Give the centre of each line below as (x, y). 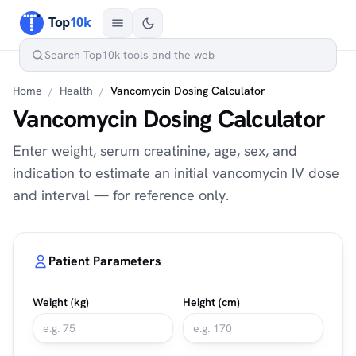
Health (76, 91)
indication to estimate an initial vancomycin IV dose (176, 173)
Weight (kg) (61, 302)
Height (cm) (211, 302)
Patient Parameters (105, 261)
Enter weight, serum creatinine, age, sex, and (155, 151)
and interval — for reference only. (121, 195)
